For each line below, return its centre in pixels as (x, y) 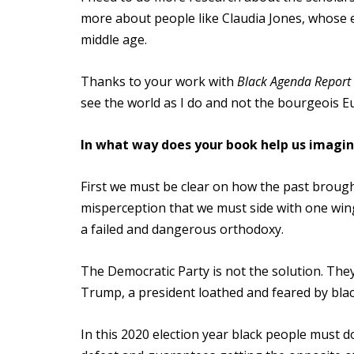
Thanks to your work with (159, 81)
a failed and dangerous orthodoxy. (184, 229)
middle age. (114, 40)
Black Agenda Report (294, 81)
